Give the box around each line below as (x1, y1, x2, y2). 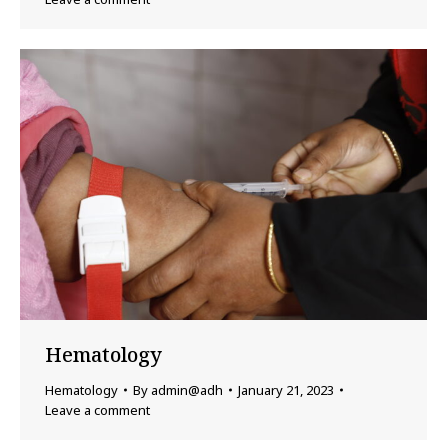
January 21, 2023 (238, 381, 334, 400)
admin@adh (151, 381, 223, 400)
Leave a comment (45, 401, 150, 420)
